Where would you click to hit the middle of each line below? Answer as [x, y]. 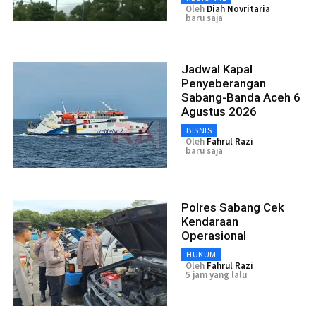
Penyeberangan [224, 83]
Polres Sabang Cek [233, 207]
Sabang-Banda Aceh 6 [241, 97]
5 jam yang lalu [216, 274]
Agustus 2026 [219, 111]
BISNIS [199, 130]
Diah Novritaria [238, 8]
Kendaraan [210, 221]
